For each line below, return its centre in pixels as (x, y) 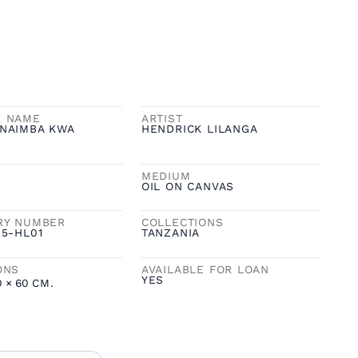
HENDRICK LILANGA (199, 128)
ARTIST (162, 118)
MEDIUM (166, 175)
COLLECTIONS (182, 223)
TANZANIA (171, 233)
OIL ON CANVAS (188, 186)
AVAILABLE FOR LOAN (205, 269)
